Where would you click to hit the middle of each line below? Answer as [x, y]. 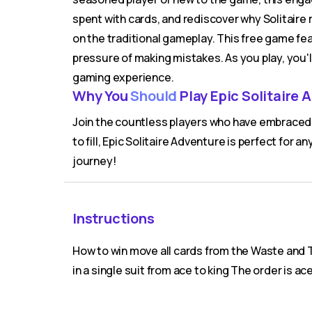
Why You [102, 96]
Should [154, 96]
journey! [94, 161]
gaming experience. [123, 77]
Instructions [114, 218]
